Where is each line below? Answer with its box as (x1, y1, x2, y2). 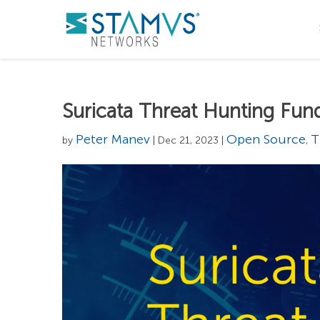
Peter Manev (76, 131, 150, 147)
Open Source (226, 131, 306, 147)
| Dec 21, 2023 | (150, 134, 226, 146)
